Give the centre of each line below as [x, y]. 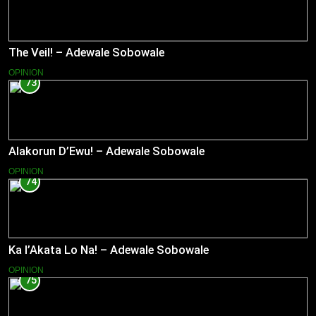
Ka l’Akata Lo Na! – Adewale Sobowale [109, 250]
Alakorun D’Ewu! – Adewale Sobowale [107, 152]
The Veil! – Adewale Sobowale [86, 53]
